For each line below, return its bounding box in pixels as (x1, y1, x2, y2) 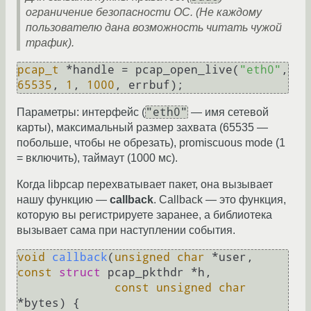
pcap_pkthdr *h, (101, 266, 212, 280)
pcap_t (17, 63, 59, 77)
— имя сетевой (188, 106, 269, 119)
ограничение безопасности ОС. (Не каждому (26, 6, 262, 19)
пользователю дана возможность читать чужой (26, 22, 282, 34)
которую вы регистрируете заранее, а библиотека (17, 209, 272, 221)
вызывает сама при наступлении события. (17, 224, 235, 237)
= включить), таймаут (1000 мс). (17, 152, 178, 165)
